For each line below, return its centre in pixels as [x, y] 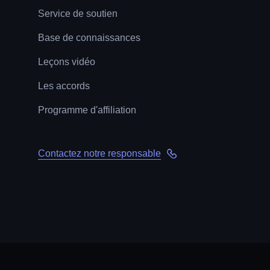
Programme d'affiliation [87, 110]
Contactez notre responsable [99, 153]
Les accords [64, 86]
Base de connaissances [89, 37]
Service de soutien [78, 13]
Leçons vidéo [67, 61]
